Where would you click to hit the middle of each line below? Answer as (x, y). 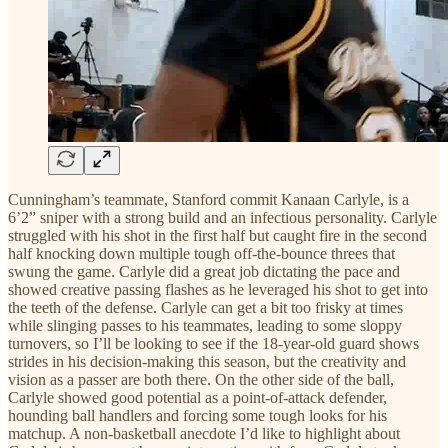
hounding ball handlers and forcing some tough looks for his (197, 415)
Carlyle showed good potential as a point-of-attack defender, (197, 397)
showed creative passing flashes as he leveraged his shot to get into (218, 289)
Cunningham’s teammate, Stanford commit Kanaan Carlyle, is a (208, 199)
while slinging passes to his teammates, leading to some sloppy (205, 325)
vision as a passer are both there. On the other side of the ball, (201, 379)
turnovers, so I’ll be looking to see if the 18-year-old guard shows (213, 343)
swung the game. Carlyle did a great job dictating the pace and (204, 271)
